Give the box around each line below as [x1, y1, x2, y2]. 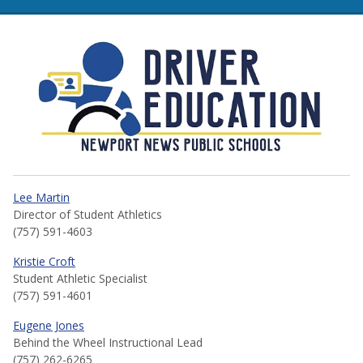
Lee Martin [13, 190, 70, 206]
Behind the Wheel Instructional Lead [13, 335, 203, 351]
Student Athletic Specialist [13, 271, 147, 287]
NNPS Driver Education [12, 37, 300, 73]
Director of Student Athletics [13, 207, 162, 223]
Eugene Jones [13, 318, 84, 334]
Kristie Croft [13, 254, 75, 270]
